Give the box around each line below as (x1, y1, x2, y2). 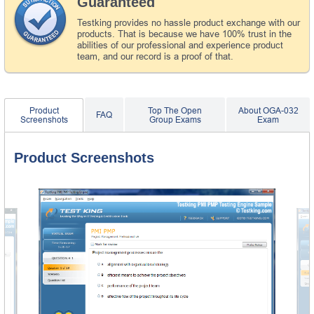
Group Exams (149, 114, 201, 125)
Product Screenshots (14, 149, 154, 165)
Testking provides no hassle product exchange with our (77, 17, 300, 28)
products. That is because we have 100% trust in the (77, 28, 292, 39)
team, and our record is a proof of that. (77, 50, 233, 62)
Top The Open (148, 105, 203, 116)
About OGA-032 (238, 105, 299, 116)
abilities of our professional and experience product (77, 39, 283, 50)
